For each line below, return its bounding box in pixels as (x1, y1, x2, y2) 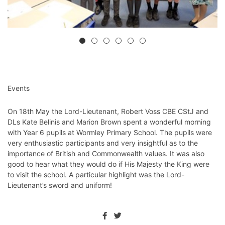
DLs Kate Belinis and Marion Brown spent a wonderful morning (8, 117, 211, 126)
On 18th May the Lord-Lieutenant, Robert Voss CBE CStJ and (8, 106, 208, 116)
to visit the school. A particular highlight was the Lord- (8, 170, 184, 179)
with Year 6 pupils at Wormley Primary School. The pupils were (8, 128, 212, 137)
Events (8, 83, 30, 92)
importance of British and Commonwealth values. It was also (8, 149, 204, 158)
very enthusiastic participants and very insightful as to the (8, 138, 198, 147)
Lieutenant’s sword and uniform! (8, 180, 112, 189)
